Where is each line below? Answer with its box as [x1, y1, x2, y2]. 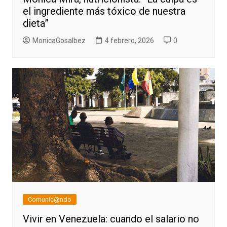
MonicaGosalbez [32, 36, 86, 45]
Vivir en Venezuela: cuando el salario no [22, 213, 199, 225]
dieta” [22, 17, 49, 30]
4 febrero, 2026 [104, 36, 154, 45]
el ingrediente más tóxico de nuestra [22, 5, 185, 18]
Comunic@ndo [27, 196, 71, 204]
